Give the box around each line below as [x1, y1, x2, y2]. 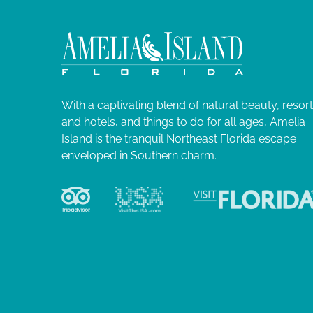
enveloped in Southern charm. [61, 148, 217, 162]
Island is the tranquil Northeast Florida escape [61, 131, 296, 145]
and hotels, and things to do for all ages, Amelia [61, 115, 305, 129]
